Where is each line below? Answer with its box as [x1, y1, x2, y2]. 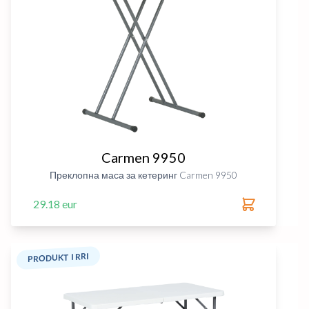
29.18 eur [33, 197, 77, 210]
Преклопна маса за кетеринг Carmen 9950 [50, 169, 237, 181]
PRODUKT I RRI [28, 250, 89, 265]
